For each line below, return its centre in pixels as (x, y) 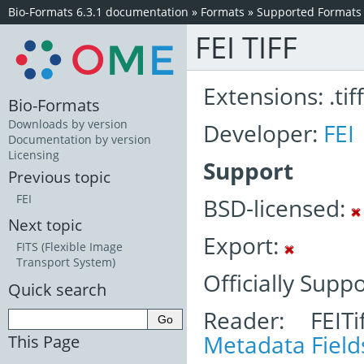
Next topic (45, 225)
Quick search (57, 290)
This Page (44, 341)
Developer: (263, 133)
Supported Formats (309, 12)
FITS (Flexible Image (69, 247)
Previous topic (59, 177)
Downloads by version (68, 124)
